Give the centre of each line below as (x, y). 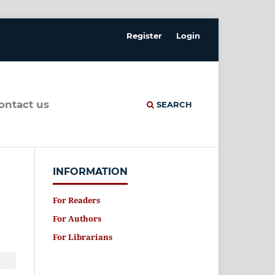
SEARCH (173, 104)
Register (145, 35)
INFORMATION (90, 172)
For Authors (77, 219)
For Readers (76, 200)
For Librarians (83, 237)
